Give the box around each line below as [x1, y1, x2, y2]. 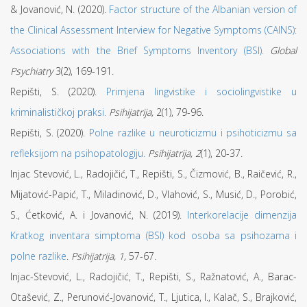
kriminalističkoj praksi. [10, 106, 106, 119]
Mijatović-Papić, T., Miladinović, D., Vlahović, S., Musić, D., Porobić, [10, 188, 297, 201]
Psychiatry [10, 64, 56, 77]
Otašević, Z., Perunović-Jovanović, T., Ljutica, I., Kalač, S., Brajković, [10, 291, 297, 304]
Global [270, 44, 297, 57]
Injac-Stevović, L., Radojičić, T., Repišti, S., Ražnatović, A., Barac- [10, 270, 297, 283]
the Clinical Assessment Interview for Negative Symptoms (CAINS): [10, 23, 297, 36]
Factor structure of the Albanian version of [109, 3, 297, 16]
